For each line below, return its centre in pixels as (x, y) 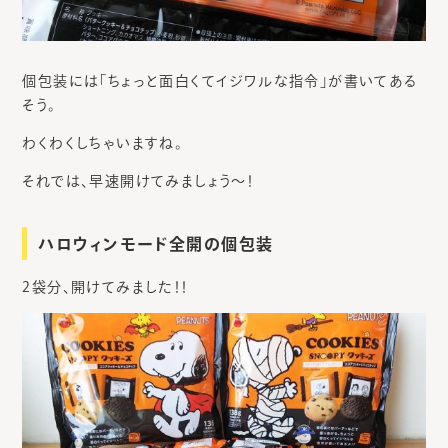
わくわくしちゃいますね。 (103, 143)
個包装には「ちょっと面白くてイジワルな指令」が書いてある (220, 81)
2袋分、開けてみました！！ (105, 287)
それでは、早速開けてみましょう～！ (138, 181)
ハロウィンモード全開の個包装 (156, 244)
